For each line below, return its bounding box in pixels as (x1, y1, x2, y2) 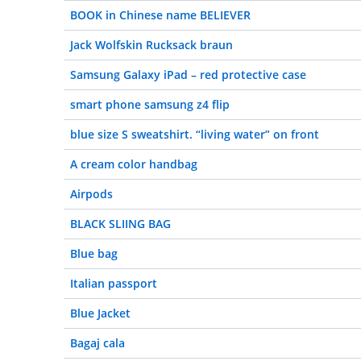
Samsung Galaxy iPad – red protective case (70, 67, 306, 82)
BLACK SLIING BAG (70, 216, 171, 231)
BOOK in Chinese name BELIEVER (70, 7, 251, 23)
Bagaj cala (70, 335, 125, 351)
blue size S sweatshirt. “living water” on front (70, 127, 319, 142)
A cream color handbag (70, 156, 197, 172)
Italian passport (70, 276, 157, 291)
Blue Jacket (70, 305, 131, 321)
